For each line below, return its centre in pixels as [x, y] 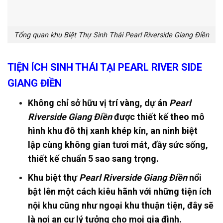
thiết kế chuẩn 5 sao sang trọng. [93, 159]
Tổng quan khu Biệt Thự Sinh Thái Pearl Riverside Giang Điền [111, 35]
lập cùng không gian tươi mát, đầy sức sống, [118, 145]
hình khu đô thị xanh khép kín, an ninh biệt [112, 131]
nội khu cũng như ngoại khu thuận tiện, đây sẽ [120, 206]
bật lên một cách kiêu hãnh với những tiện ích [119, 192]
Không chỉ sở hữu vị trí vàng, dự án [98, 103]
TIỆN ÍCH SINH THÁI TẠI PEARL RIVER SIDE [105, 67]
